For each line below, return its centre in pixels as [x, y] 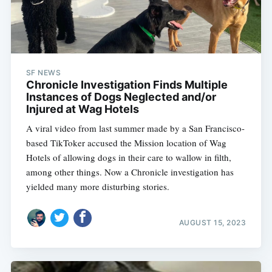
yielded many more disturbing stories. [97, 187]
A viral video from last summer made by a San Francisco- [135, 128]
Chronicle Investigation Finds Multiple [127, 85]
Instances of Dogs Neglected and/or [121, 97]
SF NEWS [43, 73]
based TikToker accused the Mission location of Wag [126, 143]
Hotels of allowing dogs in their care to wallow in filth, [128, 158]
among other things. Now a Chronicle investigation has [130, 172]
